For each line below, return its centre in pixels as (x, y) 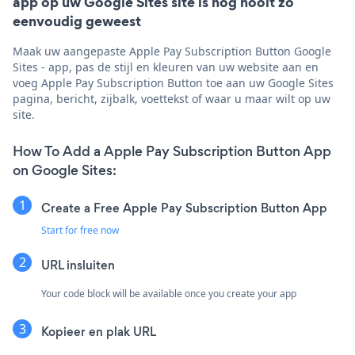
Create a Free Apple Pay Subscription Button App (184, 208)
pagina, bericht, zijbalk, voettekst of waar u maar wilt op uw (172, 99)
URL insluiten (78, 265)
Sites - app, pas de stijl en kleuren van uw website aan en (166, 67)
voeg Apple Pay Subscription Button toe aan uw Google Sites (173, 83)
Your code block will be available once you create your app (169, 294)
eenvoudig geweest (77, 21)
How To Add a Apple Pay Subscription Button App (172, 152)
